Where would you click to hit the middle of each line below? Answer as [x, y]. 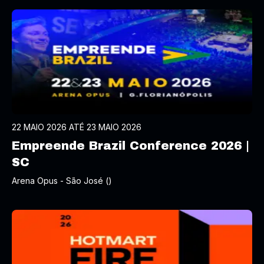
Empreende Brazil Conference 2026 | [131, 146]
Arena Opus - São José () [62, 181]
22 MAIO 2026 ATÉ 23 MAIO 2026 [77, 127]
